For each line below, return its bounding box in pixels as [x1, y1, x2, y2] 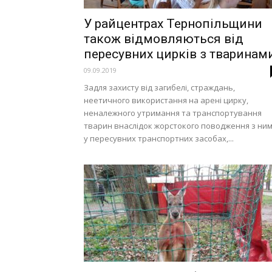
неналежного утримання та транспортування [84, 107, 262, 118]
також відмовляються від [84, 32, 243, 46]
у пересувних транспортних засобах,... [84, 133, 234, 144]
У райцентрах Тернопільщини [84, 16, 262, 31]
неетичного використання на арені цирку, [84, 95, 248, 106]
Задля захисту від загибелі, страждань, [84, 82, 235, 93]
